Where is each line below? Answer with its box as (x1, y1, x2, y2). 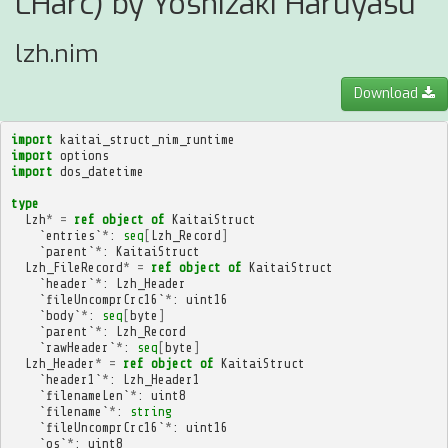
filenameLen (45, 387, 123, 403)
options (59, 147, 109, 163)
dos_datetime (59, 163, 144, 179)
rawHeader (45, 339, 109, 355)
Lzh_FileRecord (24, 259, 123, 275)
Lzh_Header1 (122, 371, 200, 387)
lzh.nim (15, 38, 99, 70)
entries (45, 227, 95, 243)
